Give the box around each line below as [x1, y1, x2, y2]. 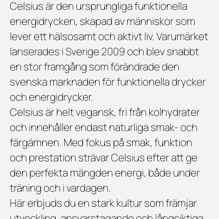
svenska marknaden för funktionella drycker [10, 75, 206, 89]
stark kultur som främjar [91, 196, 197, 210]
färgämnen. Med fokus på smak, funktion [10, 135, 192, 150]
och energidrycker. [10, 90, 93, 104]
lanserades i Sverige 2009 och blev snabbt [10, 44, 199, 59]
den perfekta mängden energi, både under [10, 166, 200, 180]
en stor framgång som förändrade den [10, 60, 179, 74]
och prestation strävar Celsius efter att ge [10, 151, 197, 165]
